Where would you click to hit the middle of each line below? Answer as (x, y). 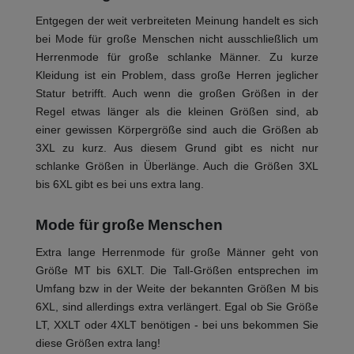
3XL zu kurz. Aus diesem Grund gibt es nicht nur (177, 148)
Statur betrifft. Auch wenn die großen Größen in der (177, 94)
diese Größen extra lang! (98, 343)
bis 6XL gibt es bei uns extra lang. (120, 185)
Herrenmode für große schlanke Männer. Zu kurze (177, 57)
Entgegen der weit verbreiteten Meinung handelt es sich (177, 21)
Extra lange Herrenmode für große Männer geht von (177, 252)
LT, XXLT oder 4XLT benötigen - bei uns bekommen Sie (177, 325)
